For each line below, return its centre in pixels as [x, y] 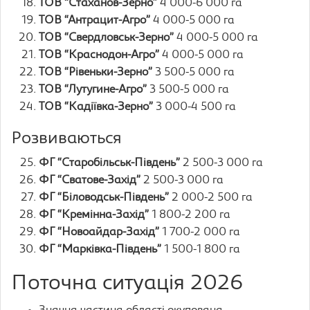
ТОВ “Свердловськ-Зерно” [106, 38]
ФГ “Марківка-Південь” [100, 250]
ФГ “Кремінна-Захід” [94, 215]
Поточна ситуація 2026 [127, 284]
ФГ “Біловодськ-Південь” [104, 198]
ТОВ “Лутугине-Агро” [93, 90]
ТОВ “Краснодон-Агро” [99, 55]
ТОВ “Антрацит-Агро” [94, 21]
